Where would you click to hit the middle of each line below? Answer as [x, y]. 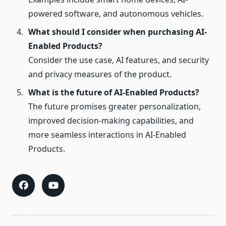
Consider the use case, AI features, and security [119, 60]
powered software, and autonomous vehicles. [116, 14]
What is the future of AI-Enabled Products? [114, 93]
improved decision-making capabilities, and [111, 121]
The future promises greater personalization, [115, 107]
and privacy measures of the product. [100, 74]
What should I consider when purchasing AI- [118, 32]
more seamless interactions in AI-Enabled [107, 135]
